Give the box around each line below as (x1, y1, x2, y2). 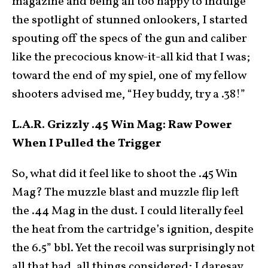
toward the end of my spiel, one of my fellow (12, 68, 246, 84)
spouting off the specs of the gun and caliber (12, 31, 247, 47)
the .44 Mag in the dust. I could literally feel (12, 203, 243, 220)
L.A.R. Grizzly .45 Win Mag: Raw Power (12, 117, 232, 133)
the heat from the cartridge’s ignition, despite (12, 221, 254, 238)
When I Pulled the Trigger (12, 135, 161, 152)
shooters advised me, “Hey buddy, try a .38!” (12, 86, 245, 103)
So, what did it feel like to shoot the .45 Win (12, 166, 237, 182)
